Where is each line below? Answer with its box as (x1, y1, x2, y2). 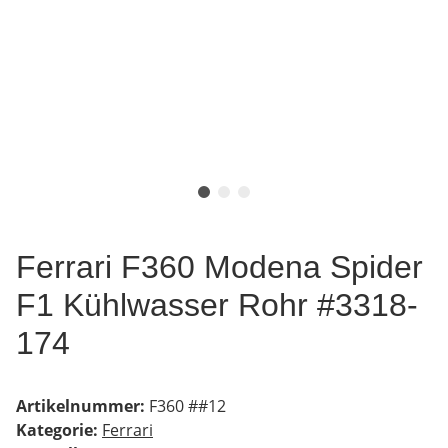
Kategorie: (16, 418, 102, 441)
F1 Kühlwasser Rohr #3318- (16, 286, 418, 323)
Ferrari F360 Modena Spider (16, 248, 423, 285)
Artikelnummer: (16, 394, 149, 417)
